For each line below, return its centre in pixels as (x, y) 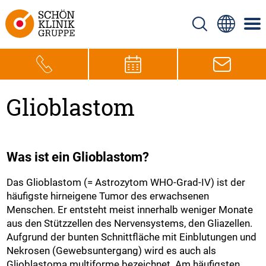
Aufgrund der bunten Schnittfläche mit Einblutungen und (132, 237)
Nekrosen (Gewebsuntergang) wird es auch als (112, 250)
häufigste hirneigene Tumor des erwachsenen (108, 196)
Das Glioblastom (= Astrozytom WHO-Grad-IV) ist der (126, 182)
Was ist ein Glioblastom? (78, 157)
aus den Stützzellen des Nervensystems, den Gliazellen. (130, 223)
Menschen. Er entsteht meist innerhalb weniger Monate (130, 209)
